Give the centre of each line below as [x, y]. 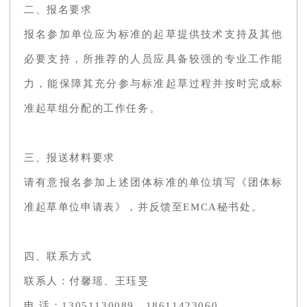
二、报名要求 [58, 9]
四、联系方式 [58, 256]
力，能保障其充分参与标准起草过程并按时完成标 [153, 83]
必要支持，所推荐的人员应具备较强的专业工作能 [153, 59]
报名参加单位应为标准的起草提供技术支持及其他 [153, 34]
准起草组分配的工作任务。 [93, 108]
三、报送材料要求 [70, 157]
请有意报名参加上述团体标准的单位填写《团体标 [153, 182]
